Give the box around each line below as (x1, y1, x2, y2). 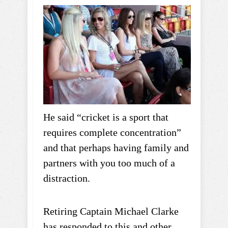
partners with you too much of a (43, 157, 175, 169)
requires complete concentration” (43, 127, 181, 138)
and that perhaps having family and (43, 142, 189, 154)
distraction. (43, 173, 90, 184)
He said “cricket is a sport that (43, 111, 168, 123)
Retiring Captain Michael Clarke (43, 206, 179, 217)
